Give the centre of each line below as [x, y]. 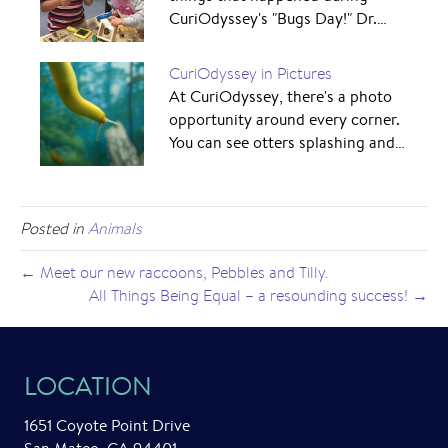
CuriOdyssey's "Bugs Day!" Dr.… [277, 19]
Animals [115, 229]
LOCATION [88, 386]
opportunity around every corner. [284, 120]
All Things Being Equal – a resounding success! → [258, 296]
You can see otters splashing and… [286, 143]
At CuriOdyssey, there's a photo [280, 97]
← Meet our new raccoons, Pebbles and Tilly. [174, 273]
